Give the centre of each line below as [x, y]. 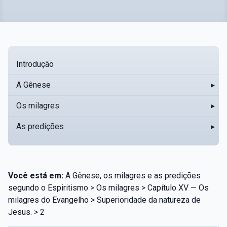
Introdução [35, 64]
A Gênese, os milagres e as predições [132, 175]
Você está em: [36, 175]
